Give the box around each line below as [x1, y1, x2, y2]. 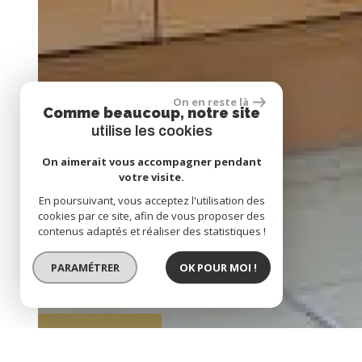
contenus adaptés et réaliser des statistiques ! [37, 224, 266, 238]
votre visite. [119, 170, 184, 184]
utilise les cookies [90, 123, 213, 139]
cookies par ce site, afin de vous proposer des [38, 208, 265, 223]
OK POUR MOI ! [179, 259, 257, 275]
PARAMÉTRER [50, 259, 120, 275]
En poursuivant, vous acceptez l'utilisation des [38, 193, 265, 208]
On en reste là [172, 95, 249, 109]
